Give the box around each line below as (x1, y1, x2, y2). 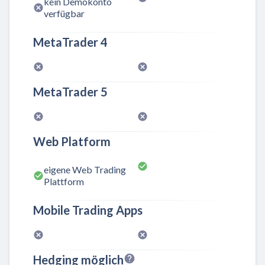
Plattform (44, 175, 84, 187)
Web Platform (33, 134, 111, 148)
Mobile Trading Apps (33, 203, 143, 218)
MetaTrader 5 (33, 84, 108, 99)
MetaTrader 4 (33, 34, 108, 49)
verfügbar (44, 7, 85, 19)
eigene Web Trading (44, 163, 126, 175)
